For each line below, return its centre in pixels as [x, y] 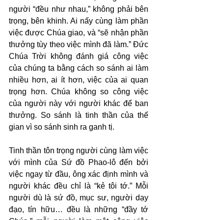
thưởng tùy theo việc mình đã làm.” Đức [79, 44]
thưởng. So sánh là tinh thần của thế [79, 115]
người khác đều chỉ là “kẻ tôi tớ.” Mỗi [79, 186]
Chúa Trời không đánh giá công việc [79, 56]
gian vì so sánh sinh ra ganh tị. [62, 127]
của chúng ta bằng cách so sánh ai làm [79, 68]
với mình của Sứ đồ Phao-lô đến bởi [79, 162]
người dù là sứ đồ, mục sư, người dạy [79, 198]
